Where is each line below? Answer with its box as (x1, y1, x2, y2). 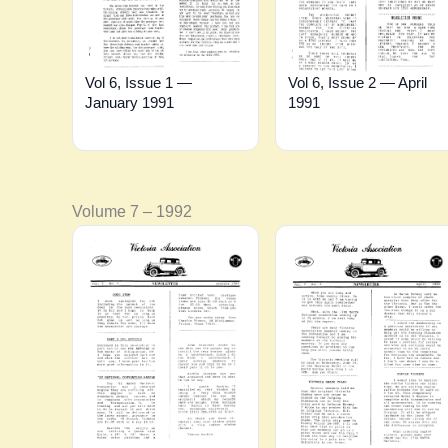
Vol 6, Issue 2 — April (287, 74, 427, 92)
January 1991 (85, 94, 174, 112)
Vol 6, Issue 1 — (85, 74, 192, 92)
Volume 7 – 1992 (72, 202, 192, 220)
